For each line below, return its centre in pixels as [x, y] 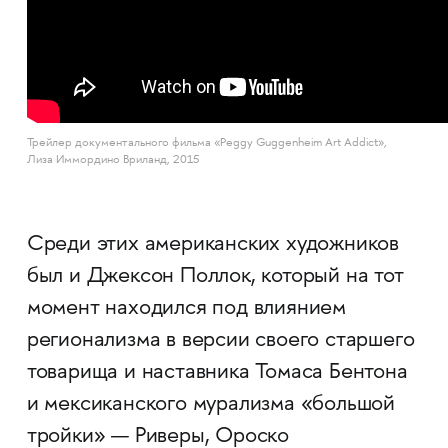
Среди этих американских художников [213, 245]
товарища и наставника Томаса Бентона [217, 373]
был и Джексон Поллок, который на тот [215, 277]
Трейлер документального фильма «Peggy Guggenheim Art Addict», [206, 144]
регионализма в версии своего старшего [220, 341]
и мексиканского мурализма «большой [211, 405]
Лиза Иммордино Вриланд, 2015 [112, 161]
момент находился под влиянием [186, 309]
